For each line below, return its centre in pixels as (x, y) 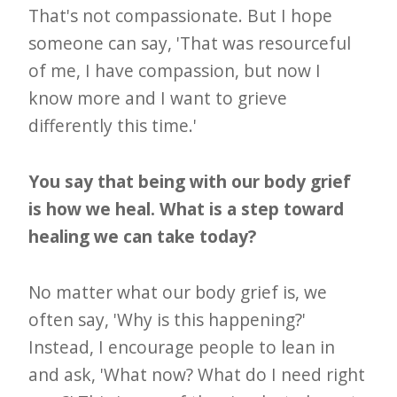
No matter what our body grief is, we (178, 292)
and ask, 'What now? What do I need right (197, 374)
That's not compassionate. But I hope (181, 15)
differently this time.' (113, 125)
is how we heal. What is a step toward (187, 208)
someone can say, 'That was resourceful (190, 43)
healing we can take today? (143, 236)
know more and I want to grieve (158, 97)
